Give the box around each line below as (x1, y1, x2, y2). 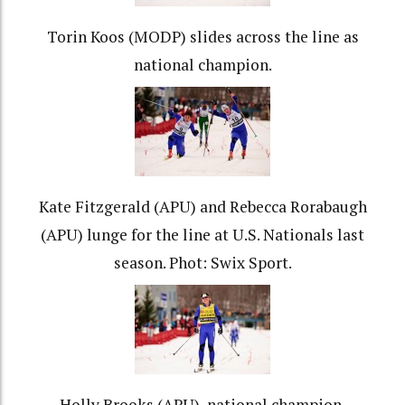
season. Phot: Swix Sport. (113, 252, 292, 274)
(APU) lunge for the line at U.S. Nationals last (41, 224, 364, 246)
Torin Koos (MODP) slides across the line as (46, 26, 359, 48)
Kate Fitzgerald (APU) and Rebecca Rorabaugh (38, 196, 367, 218)
